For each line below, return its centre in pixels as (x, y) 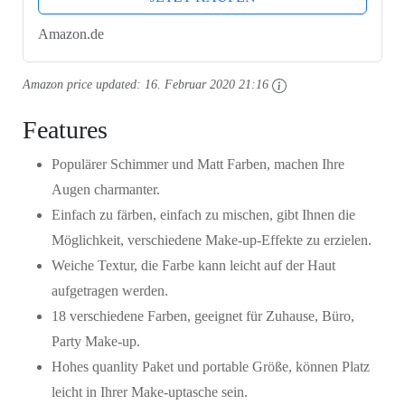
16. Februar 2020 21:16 (207, 85)
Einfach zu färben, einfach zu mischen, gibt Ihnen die (203, 214)
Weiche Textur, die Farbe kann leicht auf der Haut (193, 265)
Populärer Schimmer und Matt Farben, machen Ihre (198, 164)
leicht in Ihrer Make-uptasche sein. (150, 391)
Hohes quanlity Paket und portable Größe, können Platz (211, 366)
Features (65, 129)
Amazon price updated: (84, 85)
